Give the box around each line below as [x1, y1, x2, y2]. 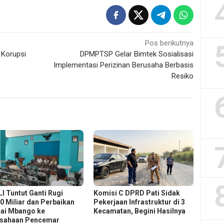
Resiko [171, 71, 194, 81]
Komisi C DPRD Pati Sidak [93, 189, 180, 197]
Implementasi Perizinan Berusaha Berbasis [53, 60, 194, 70]
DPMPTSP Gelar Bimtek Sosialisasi [80, 49, 194, 59]
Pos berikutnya [145, 38, 194, 48]
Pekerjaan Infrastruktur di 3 [93, 198, 185, 206]
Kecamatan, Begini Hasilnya [93, 207, 186, 215]
